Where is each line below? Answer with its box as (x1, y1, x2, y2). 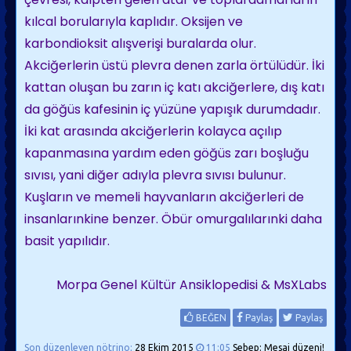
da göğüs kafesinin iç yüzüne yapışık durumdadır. (24, 100, 320, 118)
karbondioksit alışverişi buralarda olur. (24, 34, 256, 52)
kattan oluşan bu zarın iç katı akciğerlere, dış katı (24, 78, 324, 96)
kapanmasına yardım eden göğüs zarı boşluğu (24, 144, 309, 162)
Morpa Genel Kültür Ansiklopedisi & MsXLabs (56, 276, 327, 294)
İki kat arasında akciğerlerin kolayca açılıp (24, 122, 282, 140)
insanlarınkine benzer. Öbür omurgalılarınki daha (24, 210, 322, 228)
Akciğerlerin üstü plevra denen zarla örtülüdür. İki (24, 56, 324, 74)
